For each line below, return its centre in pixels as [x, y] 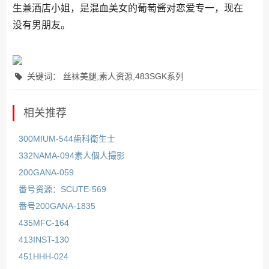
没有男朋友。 [42, 25]
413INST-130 [44, 239]
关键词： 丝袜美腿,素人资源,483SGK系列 [104, 76]
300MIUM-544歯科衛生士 [67, 138]
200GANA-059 [47, 172]
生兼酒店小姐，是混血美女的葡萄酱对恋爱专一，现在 [128, 8]
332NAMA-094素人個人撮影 [72, 155]
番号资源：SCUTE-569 [63, 189]
